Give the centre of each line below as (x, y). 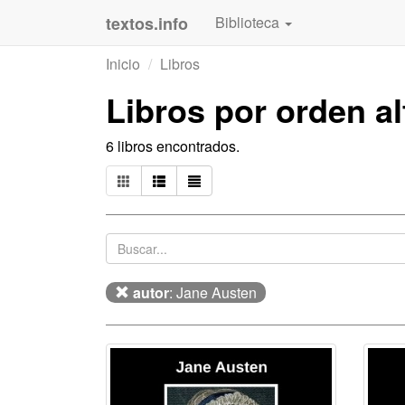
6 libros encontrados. (173, 146)
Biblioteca (249, 22)
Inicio (123, 64)
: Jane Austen (213, 292)
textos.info (147, 24)
